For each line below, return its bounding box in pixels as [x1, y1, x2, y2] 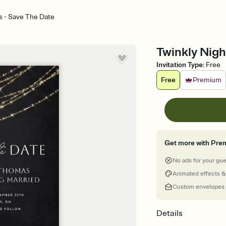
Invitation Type [156, 61, 203, 69]
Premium [193, 76, 222, 84]
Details [156, 208, 183, 218]
